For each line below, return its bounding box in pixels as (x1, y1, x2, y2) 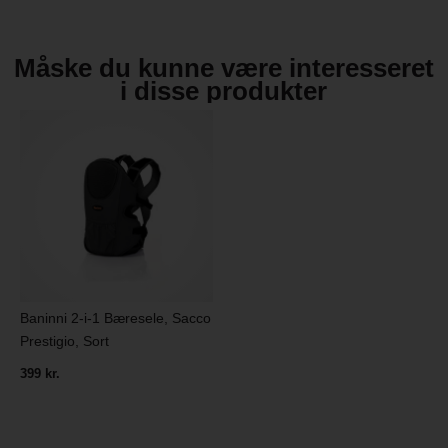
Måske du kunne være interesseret (13, 53, 434, 84)
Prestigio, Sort (20, 333, 110, 350)
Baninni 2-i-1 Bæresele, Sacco (20, 310, 212, 327)
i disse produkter (120, 76, 328, 107)
